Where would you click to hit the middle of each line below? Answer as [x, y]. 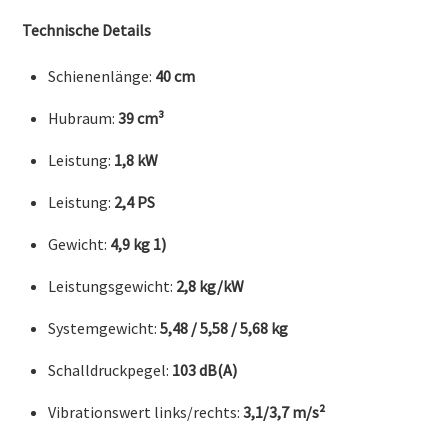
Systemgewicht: [104, 328]
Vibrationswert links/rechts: [145, 412]
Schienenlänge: [101, 76]
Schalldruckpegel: [110, 370]
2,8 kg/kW [210, 286]
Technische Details [87, 29]
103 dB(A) [204, 370]
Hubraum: [83, 118]
